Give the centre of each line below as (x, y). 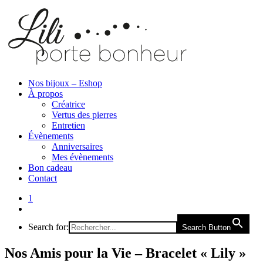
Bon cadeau (50, 168)
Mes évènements (82, 157)
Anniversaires (77, 146)
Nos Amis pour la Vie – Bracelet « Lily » (125, 253)
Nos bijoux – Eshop (65, 83)
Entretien (68, 125)
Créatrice (68, 104)
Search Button (206, 227)
